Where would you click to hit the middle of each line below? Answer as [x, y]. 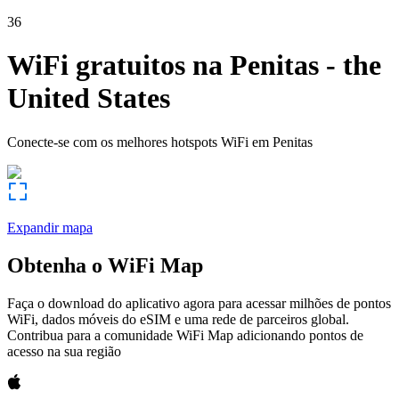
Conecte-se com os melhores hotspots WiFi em [138, 142]
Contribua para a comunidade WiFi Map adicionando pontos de [185, 335]
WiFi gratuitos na [115, 65]
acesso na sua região [64, 351]
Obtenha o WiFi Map [105, 265]
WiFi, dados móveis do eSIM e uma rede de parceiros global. [178, 319]
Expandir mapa [50, 227]
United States [89, 98]
